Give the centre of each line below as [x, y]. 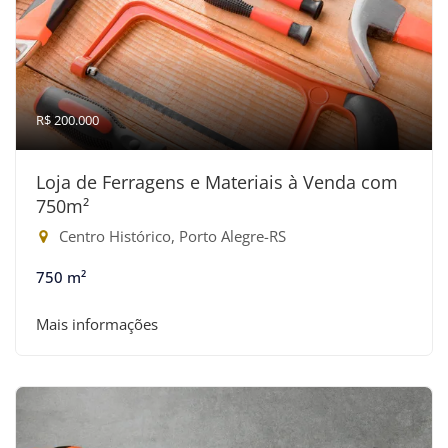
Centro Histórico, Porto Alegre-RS [170, 236]
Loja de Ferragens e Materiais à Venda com [217, 182]
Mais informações [97, 324]
